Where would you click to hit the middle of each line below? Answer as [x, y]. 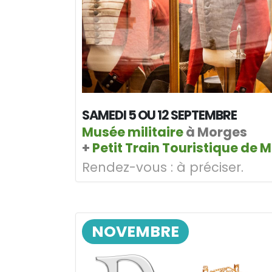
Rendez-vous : [127, 167]
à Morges [215, 132]
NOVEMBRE [135, 231]
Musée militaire [133, 132]
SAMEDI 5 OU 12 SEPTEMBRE [159, 115]
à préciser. [208, 167]
